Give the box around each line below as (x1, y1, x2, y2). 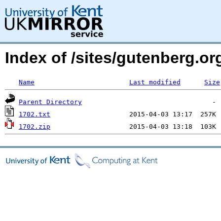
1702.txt (19, 110, 50, 118)
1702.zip (19, 123, 50, 130)
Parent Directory (19, 98, 82, 106)
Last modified (129, 78, 181, 86)
